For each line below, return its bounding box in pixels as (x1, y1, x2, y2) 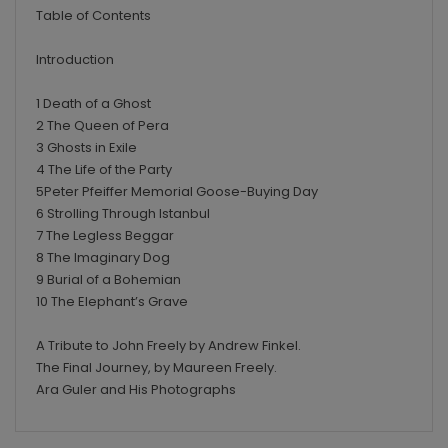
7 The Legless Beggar (36, 225, 174, 245)
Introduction (36, 49, 114, 69)
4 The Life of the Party (36, 159, 172, 179)
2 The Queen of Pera (36, 115, 169, 135)
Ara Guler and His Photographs (36, 379, 236, 399)
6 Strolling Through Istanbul (36, 203, 210, 223)
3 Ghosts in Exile (36, 137, 137, 157)
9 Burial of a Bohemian (36, 269, 181, 289)
